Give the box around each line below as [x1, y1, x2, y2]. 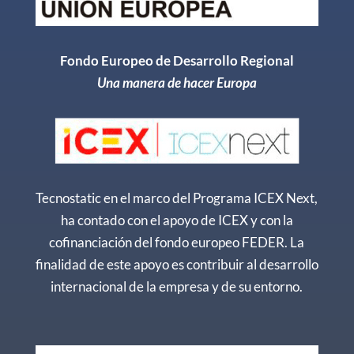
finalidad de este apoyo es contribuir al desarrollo [35, 255, 318, 273]
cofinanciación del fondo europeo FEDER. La [49, 233, 305, 250]
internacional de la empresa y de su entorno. [51, 277, 303, 295]
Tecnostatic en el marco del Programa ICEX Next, [36, 189, 318, 206]
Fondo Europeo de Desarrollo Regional [59, 51, 294, 69]
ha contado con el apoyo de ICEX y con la [60, 211, 293, 228]
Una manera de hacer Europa [96, 73, 257, 91]
